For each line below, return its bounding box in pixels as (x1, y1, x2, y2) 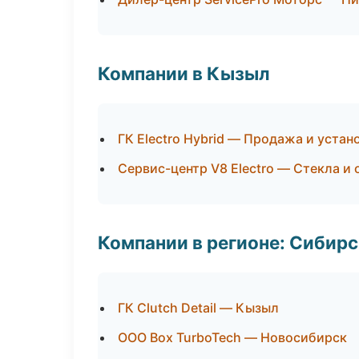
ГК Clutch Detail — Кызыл (118, 300, 279, 316)
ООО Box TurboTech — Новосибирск (118, 329, 347, 345)
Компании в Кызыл (98, 63, 270, 84)
